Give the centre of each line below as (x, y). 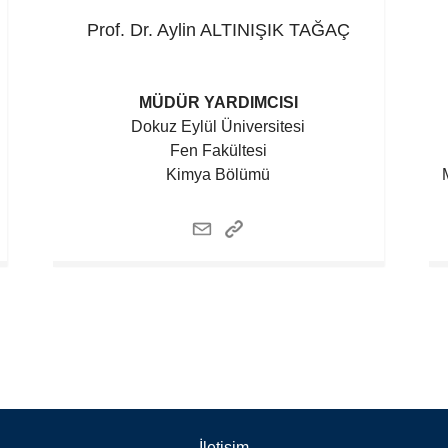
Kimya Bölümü (218, 174)
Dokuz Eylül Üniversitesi (218, 126)
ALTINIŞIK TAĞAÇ (274, 30)
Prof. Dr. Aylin (141, 30)
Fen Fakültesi (218, 150)
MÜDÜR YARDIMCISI (218, 102)
